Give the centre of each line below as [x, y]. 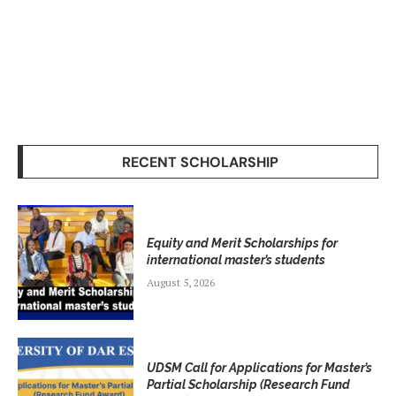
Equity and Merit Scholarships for [242, 244]
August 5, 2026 [180, 283]
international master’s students [236, 260]
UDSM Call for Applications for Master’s [259, 368]
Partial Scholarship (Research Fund [248, 385]
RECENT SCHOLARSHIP [200, 162]
